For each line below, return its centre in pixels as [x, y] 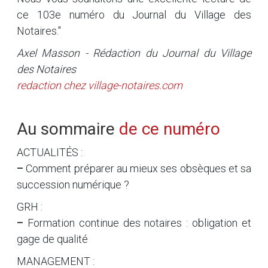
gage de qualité [52, 239]
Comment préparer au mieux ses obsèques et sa [137, 168]
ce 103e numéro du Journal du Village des [134, 14]
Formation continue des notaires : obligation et [137, 223]
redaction [39, 85]
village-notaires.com [135, 85]
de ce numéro [170, 129]
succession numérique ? [73, 184]
